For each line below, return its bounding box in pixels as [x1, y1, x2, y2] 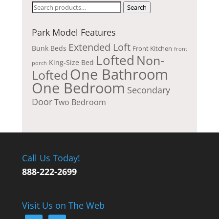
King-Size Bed [48, 58, 94, 67]
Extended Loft [68, 41, 131, 54]
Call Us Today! [22, 152, 80, 164]
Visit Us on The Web [22, 199, 105, 212]
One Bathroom [69, 65, 168, 85]
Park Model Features [31, 26, 116, 39]
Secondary [127, 84, 170, 96]
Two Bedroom [54, 97, 106, 108]
